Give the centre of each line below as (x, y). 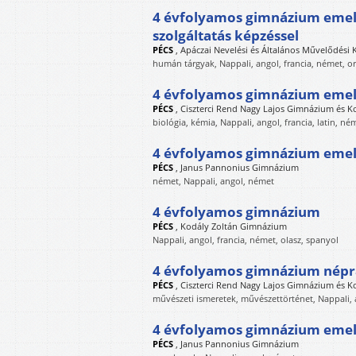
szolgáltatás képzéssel (226, 35)
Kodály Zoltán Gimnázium (234, 226)
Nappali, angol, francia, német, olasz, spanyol (246, 240)
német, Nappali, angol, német (213, 181)
